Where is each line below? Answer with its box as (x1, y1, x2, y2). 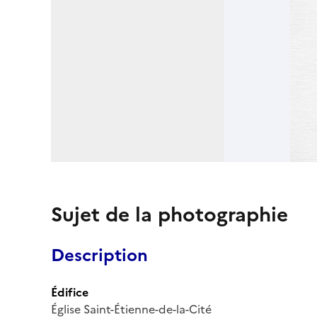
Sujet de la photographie (51, 199, 288, 229)
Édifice (51, 283, 88, 301)
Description (51, 242, 148, 268)
